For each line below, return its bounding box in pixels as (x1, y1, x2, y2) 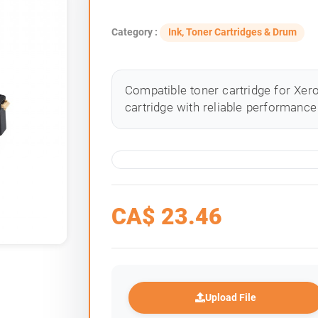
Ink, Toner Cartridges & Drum (168, 26, 297, 39)
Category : (111, 26, 160, 38)
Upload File (205, 291, 257, 303)
